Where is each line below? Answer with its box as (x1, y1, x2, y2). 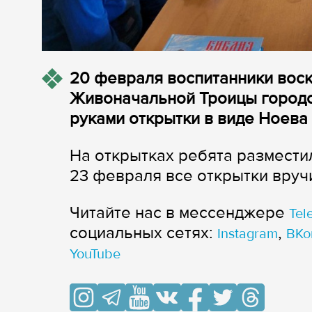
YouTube (70, 246, 120, 263)
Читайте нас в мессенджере (70, 203, 289, 224)
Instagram (217, 226, 278, 243)
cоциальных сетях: (70, 223, 217, 244)
